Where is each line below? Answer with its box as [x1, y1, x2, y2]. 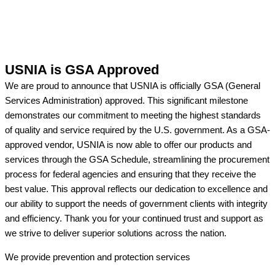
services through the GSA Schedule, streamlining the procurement [5, 155, 269, 165]
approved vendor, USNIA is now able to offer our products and [5, 140, 252, 150]
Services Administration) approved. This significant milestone [5, 96, 248, 106]
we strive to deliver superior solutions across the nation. [5, 228, 227, 239]
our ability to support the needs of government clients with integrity [5, 199, 268, 209]
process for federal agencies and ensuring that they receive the [5, 169, 256, 180]
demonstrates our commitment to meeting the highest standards [5, 110, 261, 121]
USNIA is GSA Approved [5, 62, 159, 78]
